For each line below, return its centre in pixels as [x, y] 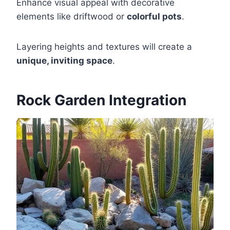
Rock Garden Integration [101, 100]
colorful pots [154, 16]
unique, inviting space [64, 60]
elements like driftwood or [72, 16]
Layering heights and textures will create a [104, 46]
